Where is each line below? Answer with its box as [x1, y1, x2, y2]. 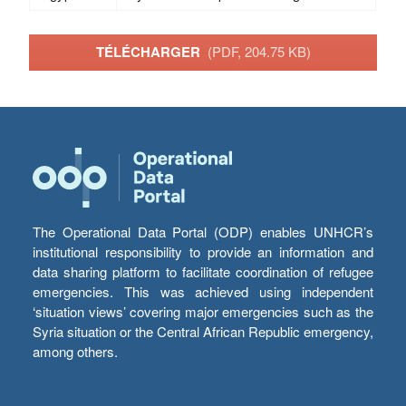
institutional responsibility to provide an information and [33, 242, 373, 262]
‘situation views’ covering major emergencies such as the [33, 302, 373, 322]
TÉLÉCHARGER [95, 42, 208, 63]
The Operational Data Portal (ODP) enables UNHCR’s [33, 222, 373, 242]
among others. [33, 342, 118, 362]
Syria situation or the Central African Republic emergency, [33, 322, 373, 342]
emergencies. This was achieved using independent [33, 282, 373, 302]
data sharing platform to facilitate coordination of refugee [33, 262, 373, 282]
